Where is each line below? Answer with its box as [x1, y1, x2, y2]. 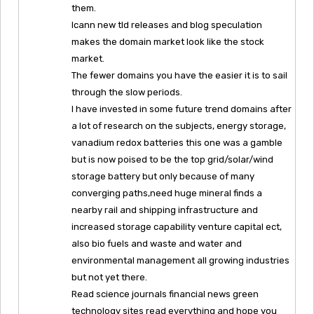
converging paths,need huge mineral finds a [71, 187, 262, 198]
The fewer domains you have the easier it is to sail [71, 69, 287, 81]
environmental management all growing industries [71, 254, 289, 266]
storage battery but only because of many [71, 170, 254, 182]
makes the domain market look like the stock [71, 36, 264, 47]
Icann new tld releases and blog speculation [71, 19, 262, 30]
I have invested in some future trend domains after [71, 103, 292, 114]
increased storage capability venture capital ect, [71, 221, 282, 232]
